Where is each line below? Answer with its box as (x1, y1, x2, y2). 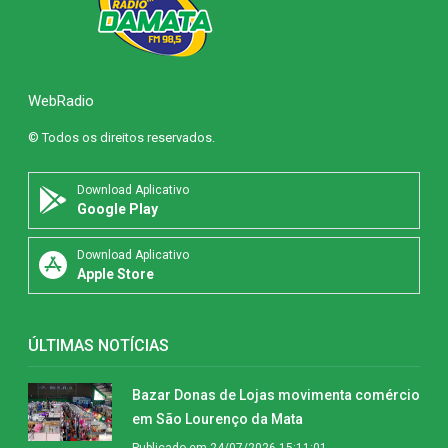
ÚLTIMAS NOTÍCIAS (28, 335, 169, 355)
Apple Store (77, 265, 154, 282)
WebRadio (28, 91, 94, 110)
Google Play (77, 200, 158, 217)
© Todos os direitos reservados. (28, 129, 215, 145)
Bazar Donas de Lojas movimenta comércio (132, 386, 420, 403)
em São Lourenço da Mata (132, 410, 303, 427)
